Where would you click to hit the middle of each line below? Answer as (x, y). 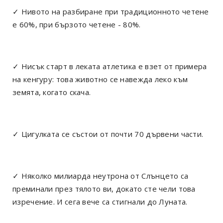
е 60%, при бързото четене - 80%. (77, 24)
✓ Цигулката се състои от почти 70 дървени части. (108, 134)
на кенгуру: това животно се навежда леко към (100, 79)
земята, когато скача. (52, 92)
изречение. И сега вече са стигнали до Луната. (100, 201)
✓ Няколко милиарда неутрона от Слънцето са (101, 175)
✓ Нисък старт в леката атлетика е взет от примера (110, 66)
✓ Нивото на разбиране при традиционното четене (111, 11)
